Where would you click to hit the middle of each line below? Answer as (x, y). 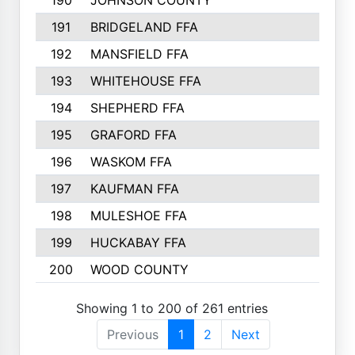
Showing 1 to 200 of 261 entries (172, 308)
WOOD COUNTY (139, 269)
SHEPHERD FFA (137, 108)
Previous (133, 334)
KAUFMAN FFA (134, 189)
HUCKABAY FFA (138, 242)
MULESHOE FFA (138, 216)
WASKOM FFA (131, 162)
